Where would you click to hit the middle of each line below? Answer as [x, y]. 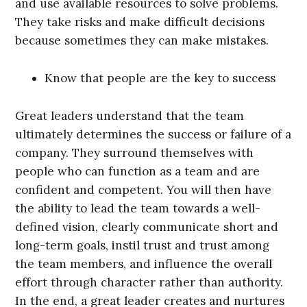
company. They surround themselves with [135, 152]
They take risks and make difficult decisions [140, 22]
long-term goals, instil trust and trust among [143, 245]
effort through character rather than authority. [149, 282]
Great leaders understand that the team [130, 115]
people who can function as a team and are [138, 171]
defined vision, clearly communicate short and [147, 226]
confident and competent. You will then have [144, 189]
